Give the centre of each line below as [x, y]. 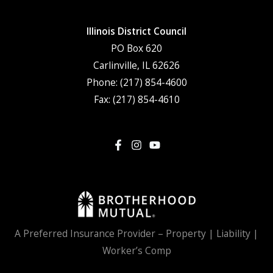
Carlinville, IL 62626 [136, 65]
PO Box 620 [136, 48]
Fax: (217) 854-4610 [136, 99]
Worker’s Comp [136, 250]
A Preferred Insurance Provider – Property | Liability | [136, 233]
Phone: [103, 82]
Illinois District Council [136, 31]
